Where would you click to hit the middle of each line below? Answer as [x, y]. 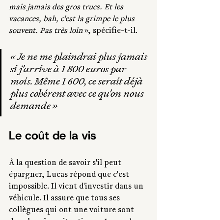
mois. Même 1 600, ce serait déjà [78, 83]
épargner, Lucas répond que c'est [70, 176]
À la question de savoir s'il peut [66, 164]
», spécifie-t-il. [112, 32]
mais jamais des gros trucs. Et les [67, 8]
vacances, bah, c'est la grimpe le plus [73, 20]
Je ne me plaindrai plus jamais [83, 58]
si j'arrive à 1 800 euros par [69, 70]
